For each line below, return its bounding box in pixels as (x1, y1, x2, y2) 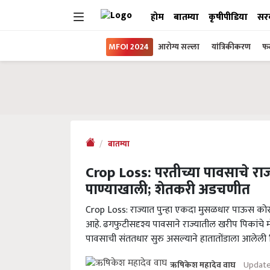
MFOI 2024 (108, 40, 149, 54)
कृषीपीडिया (209, 10, 248, 25)
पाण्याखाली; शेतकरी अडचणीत (86, 178, 250, 202)
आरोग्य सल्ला (158, 40, 199, 54)
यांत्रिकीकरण (212, 40, 253, 54)
